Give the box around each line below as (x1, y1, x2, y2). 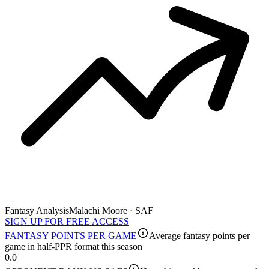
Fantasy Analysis (5, 205, 69, 216)
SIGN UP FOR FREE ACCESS (5, 216, 129, 227)
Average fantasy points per (149, 231, 250, 241)
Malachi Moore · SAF (69, 205, 153, 216)
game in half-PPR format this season (5, 241, 142, 252)
